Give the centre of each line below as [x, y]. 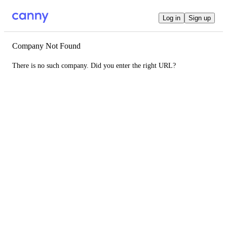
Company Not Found [46, 46]
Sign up [200, 18]
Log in [172, 18]
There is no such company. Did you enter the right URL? [94, 66]
